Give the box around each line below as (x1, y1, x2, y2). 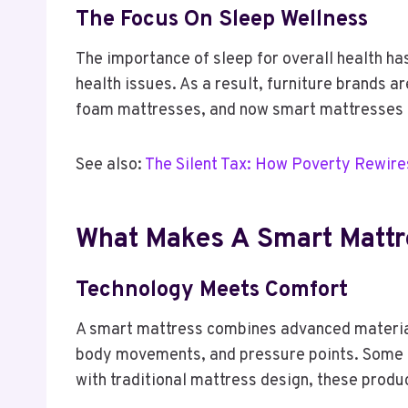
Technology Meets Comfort (76, 276, 348, 304)
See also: (76, 154, 145, 176)
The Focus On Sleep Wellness (76, 5, 368, 34)
